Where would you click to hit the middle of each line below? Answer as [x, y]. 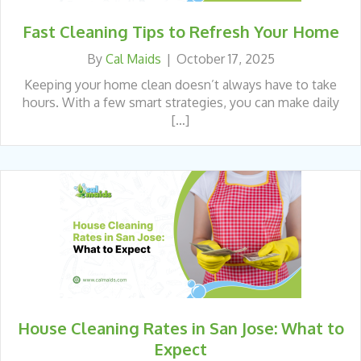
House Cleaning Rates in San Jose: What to [180, 328]
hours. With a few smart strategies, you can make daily [180, 102]
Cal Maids [133, 58]
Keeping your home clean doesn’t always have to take [180, 84]
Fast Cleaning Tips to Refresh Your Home [180, 31]
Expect [180, 349]
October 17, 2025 [225, 58]
